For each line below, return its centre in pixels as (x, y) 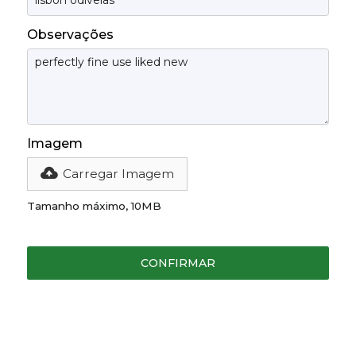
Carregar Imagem (118, 173)
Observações (70, 34)
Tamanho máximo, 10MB (94, 206)
